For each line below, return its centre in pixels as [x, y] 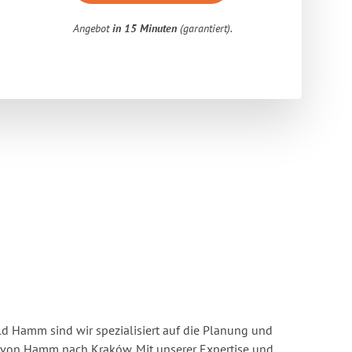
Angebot [93, 28]
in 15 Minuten [145, 28]
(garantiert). [205, 28]
